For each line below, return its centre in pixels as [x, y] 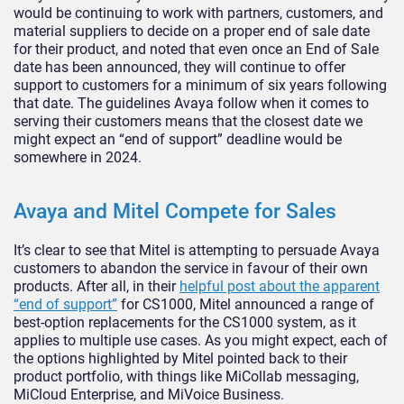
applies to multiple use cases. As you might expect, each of [201, 341]
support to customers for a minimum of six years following [200, 86]
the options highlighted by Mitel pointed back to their [180, 359]
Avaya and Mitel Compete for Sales [175, 212]
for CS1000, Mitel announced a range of [246, 305]
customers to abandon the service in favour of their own [191, 269]
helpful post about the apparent [280, 287]
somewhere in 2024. [78, 158]
